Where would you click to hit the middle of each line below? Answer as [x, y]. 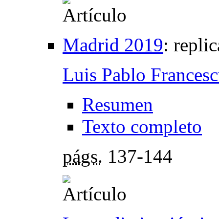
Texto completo [142, 126]
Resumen [118, 104]
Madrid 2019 [113, 44]
